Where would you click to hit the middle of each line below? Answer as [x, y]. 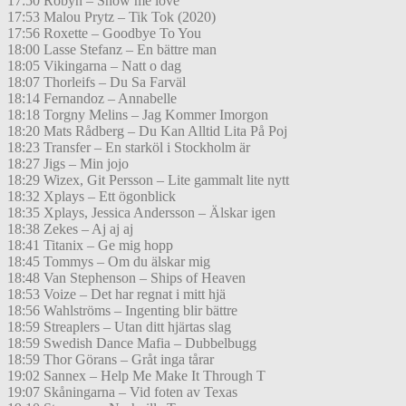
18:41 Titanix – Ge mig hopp [90, 246]
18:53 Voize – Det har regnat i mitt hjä [116, 295]
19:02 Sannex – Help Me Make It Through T [136, 376]
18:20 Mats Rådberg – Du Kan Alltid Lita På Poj [147, 131]
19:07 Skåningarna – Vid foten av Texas [122, 392]
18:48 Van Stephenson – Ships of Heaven [126, 278]
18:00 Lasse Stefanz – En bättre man [112, 50]
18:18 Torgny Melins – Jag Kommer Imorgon [138, 115]
